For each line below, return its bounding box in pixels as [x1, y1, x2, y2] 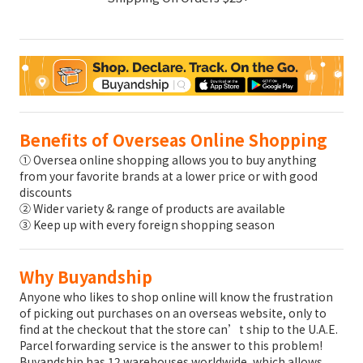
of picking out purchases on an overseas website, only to [19, 305, 327, 322]
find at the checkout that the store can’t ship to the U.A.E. [19, 321, 338, 338]
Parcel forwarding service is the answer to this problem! [19, 337, 322, 354]
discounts [19, 184, 72, 201]
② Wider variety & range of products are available [19, 200, 285, 217]
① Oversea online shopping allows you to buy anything [19, 152, 317, 169]
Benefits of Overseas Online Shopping [19, 128, 327, 152]
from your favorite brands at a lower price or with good [19, 168, 318, 185]
